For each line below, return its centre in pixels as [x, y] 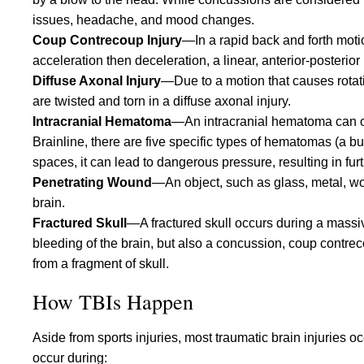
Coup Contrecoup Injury [107, 40]
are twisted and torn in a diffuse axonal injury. [162, 101]
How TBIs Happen [113, 301]
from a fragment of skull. [101, 264]
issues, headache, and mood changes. [143, 20]
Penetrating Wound [92, 182]
